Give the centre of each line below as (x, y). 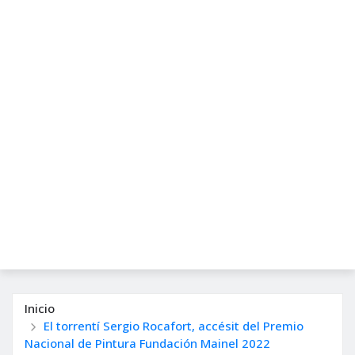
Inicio (40, 308)
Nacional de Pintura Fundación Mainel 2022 (149, 343)
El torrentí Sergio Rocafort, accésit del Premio (173, 325)
